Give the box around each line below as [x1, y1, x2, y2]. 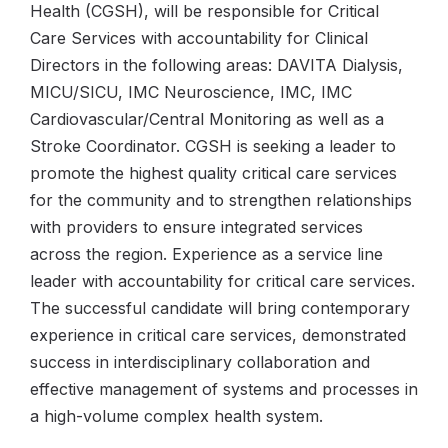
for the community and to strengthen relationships [30, 190, 412, 210]
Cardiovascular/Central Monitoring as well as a [30, 109, 384, 129]
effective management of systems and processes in [30, 379, 418, 399]
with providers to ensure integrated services [30, 217, 363, 237]
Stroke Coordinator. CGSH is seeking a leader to [30, 136, 396, 156]
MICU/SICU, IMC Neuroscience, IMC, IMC [30, 82, 352, 102]
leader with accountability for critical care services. [30, 271, 415, 291]
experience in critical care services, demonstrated [30, 325, 406, 345]
